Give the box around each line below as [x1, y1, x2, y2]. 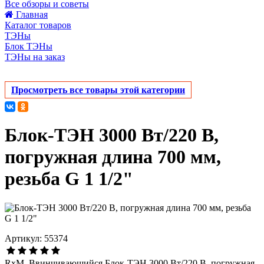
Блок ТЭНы [5, 41, 52, 51]
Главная [16, 9, 48, 19]
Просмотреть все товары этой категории [11, 85, 185, 95]
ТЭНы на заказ [5, 52, 65, 62]
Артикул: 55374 [5, 233, 68, 243]
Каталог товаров [5, 20, 71, 30]
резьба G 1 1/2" [5, 168, 133, 190]
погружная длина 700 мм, [5, 146, 221, 168]
